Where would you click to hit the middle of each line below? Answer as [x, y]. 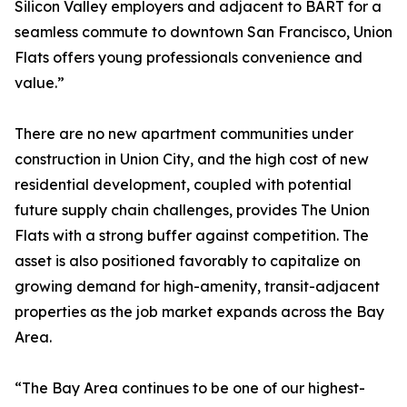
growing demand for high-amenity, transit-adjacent [197, 287]
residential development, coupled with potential [183, 185]
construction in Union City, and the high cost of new [192, 159]
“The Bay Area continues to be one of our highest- [190, 388]
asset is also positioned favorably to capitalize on [188, 261]
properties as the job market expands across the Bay [199, 312]
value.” [40, 83]
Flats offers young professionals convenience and [189, 58]
